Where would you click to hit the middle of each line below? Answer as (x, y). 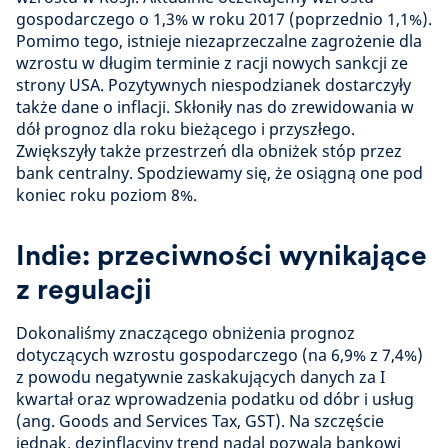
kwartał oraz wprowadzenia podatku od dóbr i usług (215, 399)
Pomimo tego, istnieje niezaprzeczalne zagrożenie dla (219, 41)
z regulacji (84, 289)
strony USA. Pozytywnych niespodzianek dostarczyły (213, 85)
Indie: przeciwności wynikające (221, 255)
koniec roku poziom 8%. (106, 195)
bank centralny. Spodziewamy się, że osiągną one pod (219, 173)
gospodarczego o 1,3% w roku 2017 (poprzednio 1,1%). (224, 19)
